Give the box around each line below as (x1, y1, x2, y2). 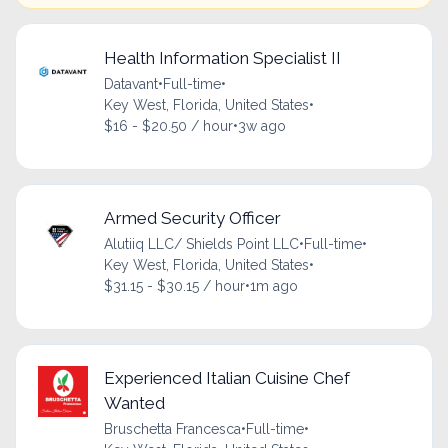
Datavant (103, 76, 158, 93)
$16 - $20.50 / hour (103, 118, 233, 135)
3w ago (237, 118, 286, 135)
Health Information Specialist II (103, 48, 341, 69)
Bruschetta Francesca (103, 421, 241, 438)
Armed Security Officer (103, 208, 281, 229)
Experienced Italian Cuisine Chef (103, 368, 350, 389)
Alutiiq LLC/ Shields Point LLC (103, 236, 299, 253)
